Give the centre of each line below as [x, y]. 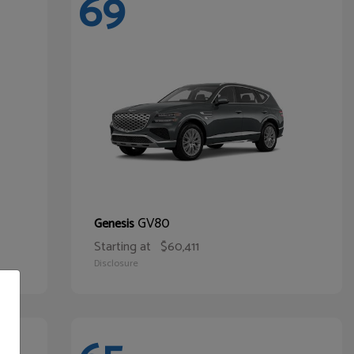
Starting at [122, 247]
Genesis [115, 224]
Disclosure [116, 264]
